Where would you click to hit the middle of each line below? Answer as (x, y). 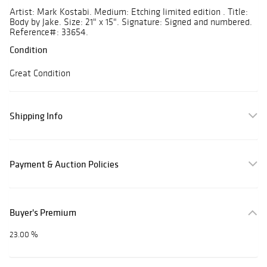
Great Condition (40, 73)
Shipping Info (36, 116)
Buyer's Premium (43, 212)
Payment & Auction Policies (64, 164)
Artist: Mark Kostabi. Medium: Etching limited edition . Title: (129, 12)
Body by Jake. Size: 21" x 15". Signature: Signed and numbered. (131, 22)
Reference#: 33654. (49, 32)
